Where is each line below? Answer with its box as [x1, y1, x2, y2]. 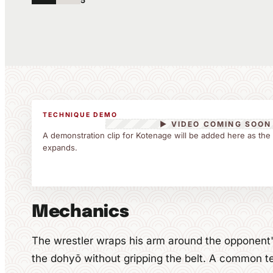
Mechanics [32, 204, 129, 221]
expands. [43, 143, 77, 152]
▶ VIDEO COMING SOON [160, 119, 272, 129]
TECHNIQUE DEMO [43, 111, 118, 119]
